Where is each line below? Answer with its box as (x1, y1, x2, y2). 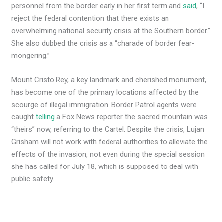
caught (11, 112, 36, 122)
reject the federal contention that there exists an (11, 14, 169, 23)
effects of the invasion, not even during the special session (11, 150, 205, 159)
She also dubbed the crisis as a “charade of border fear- (11, 39, 195, 48)
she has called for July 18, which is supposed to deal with (11, 162, 199, 171)
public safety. (11, 174, 55, 184)
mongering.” (11, 51, 50, 60)
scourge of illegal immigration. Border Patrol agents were (11, 100, 197, 110)
